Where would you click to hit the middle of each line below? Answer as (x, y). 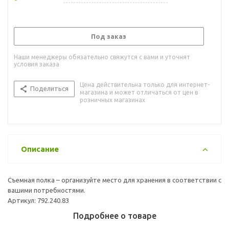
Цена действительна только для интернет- (145, 84)
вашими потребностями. (47, 190)
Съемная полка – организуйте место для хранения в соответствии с (114, 180)
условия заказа (37, 64)
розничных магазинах (112, 100)
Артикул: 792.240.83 (38, 200)
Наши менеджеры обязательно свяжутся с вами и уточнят (102, 57)
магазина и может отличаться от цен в (139, 92)
